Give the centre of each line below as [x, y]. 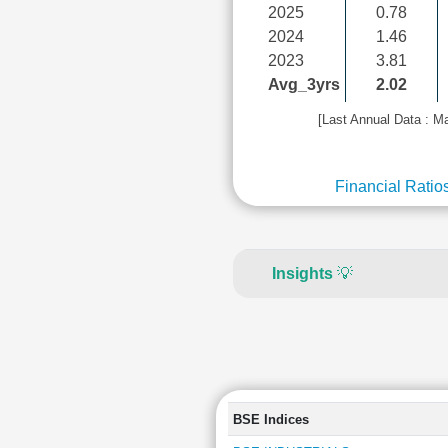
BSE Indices [270, 419]
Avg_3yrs [303, 84]
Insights [302, 273]
